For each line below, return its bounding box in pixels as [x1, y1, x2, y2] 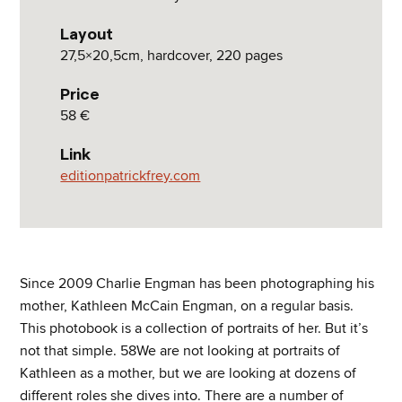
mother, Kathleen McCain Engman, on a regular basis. [20, 296, 354, 315]
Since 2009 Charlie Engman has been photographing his [20, 274, 375, 293]
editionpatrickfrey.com [60, 166, 201, 185]
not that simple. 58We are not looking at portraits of [20, 341, 341, 360]
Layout [60, 23, 114, 44]
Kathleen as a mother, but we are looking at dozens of [20, 363, 357, 382]
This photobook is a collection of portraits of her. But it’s [20, 319, 369, 337]
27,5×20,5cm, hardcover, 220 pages [60, 46, 284, 65]
